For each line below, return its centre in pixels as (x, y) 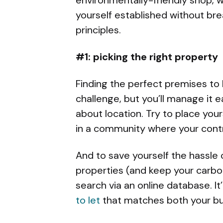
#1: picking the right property (147, 56)
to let (88, 200)
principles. (98, 30)
